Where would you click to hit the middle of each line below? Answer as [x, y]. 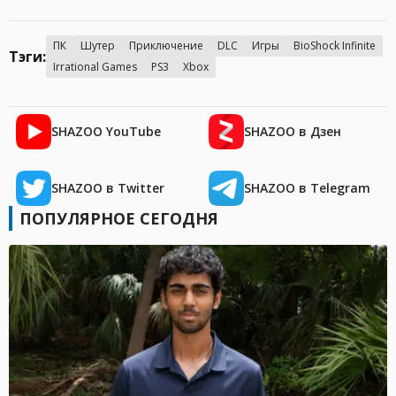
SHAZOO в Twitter [108, 188]
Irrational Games [95, 67]
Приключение [166, 46]
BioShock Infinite [335, 46]
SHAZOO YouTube [106, 132]
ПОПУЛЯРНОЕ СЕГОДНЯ [119, 219]
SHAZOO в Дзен [293, 132]
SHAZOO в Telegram [307, 188]
